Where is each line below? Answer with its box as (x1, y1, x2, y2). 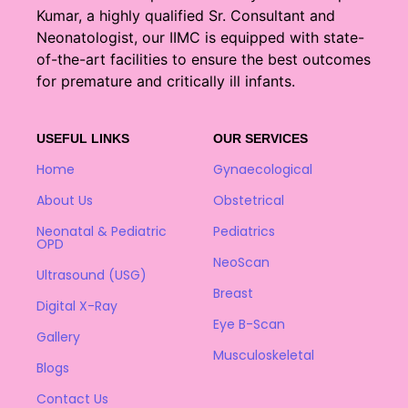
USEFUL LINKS (36, 131, 129, 147)
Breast (213, 284, 253, 303)
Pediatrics (213, 222, 275, 241)
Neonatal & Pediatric (36, 222, 167, 241)
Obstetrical (213, 191, 284, 210)
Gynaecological (213, 160, 312, 179)
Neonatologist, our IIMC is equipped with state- (36, 27, 364, 46)
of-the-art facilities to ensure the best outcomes (36, 49, 371, 68)
